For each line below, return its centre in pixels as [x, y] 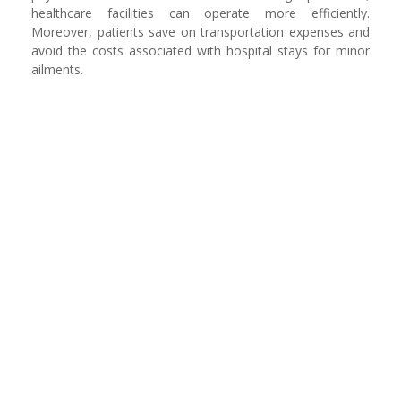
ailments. [57, 69]
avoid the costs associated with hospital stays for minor [200, 51]
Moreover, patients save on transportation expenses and [200, 32]
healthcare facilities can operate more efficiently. [200, 13]
